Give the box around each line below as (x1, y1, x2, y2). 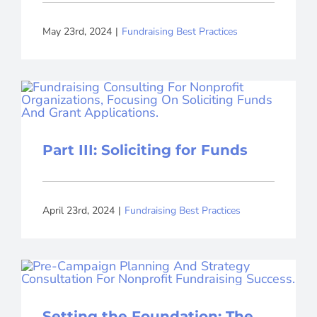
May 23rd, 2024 (42, 24, 112, 38)
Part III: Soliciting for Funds (42, 142, 248, 159)
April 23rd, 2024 (42, 203, 115, 217)
